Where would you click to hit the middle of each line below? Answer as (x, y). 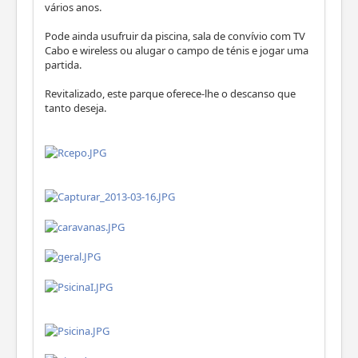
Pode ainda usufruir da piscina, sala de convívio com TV (175, 36)
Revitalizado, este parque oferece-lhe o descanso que (170, 94)
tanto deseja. (76, 108)
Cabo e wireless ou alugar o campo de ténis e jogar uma (177, 51)
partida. (63, 65)
